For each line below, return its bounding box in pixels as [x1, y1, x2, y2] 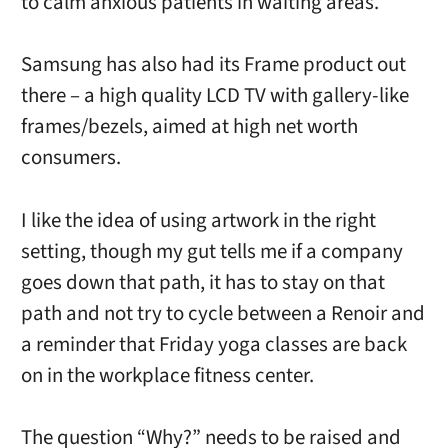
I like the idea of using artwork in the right [20, 205, 376, 235]
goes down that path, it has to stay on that [20, 267, 385, 297]
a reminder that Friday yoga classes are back [20, 329, 407, 359]
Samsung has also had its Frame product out [20, 50, 406, 80]
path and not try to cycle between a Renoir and [20, 298, 425, 328]
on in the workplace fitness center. [20, 360, 314, 390]
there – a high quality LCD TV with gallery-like [20, 81, 409, 111]
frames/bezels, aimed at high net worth [20, 112, 358, 142]
